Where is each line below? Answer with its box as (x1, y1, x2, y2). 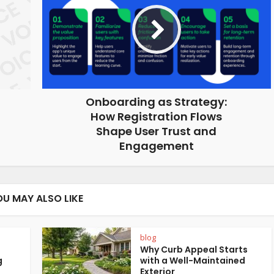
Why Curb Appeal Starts (140, 243, 248, 256)
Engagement (119, 138, 194, 154)
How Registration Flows (91, 109, 222, 125)
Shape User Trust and (96, 124, 217, 139)
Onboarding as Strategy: (86, 94, 227, 110)
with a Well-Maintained (140, 254, 245, 267)
